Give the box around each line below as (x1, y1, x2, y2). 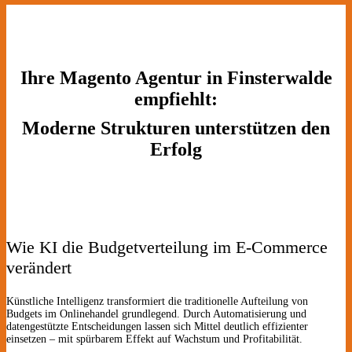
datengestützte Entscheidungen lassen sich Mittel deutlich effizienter (6, 320, 308, 332)
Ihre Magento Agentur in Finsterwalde (20, 67, 332, 88)
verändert (6, 257, 71, 277)
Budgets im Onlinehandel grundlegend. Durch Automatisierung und (6, 307, 306, 320)
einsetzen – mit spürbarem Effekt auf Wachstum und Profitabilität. (6, 332, 302, 345)
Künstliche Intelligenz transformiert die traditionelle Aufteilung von (6, 295, 308, 307)
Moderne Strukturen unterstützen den (22, 117, 330, 138)
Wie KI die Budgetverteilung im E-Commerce (6, 236, 328, 257)
